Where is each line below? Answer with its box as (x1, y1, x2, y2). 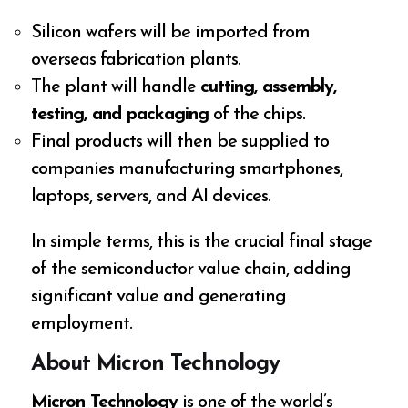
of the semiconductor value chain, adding (31, 260, 352, 279)
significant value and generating (31, 287, 287, 306)
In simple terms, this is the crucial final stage (31, 232, 372, 251)
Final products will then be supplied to (31, 132, 330, 151)
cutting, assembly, (200, 77, 337, 97)
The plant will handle (31, 77, 201, 97)
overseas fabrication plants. (31, 50, 241, 69)
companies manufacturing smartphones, (31, 159, 343, 178)
